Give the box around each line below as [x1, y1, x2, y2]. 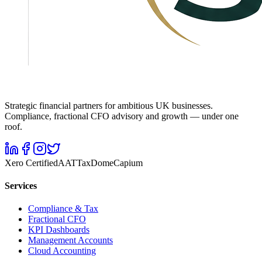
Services [5, 180, 37, 191]
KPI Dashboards [28, 225, 89, 235]
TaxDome [77, 157, 113, 168]
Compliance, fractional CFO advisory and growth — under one [5, 111, 239, 121]
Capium [113, 157, 143, 168]
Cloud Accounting [28, 246, 96, 256]
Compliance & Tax [28, 204, 98, 214]
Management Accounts [28, 235, 113, 246]
